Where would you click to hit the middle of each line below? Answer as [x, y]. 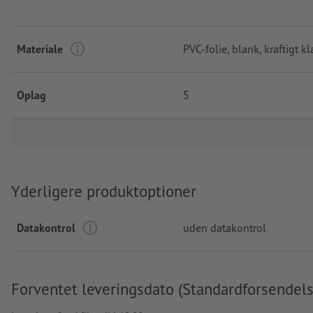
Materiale [40, 49]
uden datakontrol [225, 228]
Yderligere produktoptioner [104, 191]
